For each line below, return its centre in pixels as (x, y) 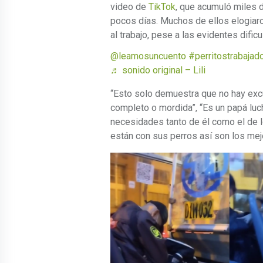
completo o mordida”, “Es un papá (180, 107)
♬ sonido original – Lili (158, 70)
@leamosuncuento (148, 56)
